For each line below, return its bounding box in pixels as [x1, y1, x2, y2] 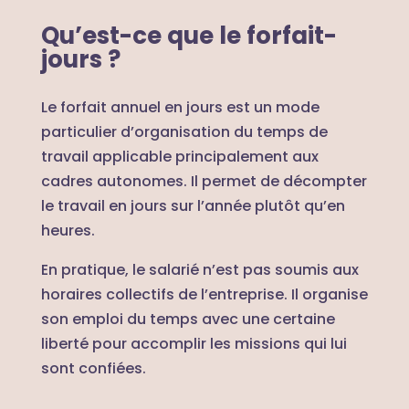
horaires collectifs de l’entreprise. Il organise [40, 283, 368, 305]
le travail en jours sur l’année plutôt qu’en [40, 194, 345, 216]
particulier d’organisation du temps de [40, 121, 328, 142]
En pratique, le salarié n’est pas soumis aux [40, 258, 359, 280]
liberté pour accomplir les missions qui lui [40, 332, 347, 354]
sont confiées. [40, 357, 146, 379]
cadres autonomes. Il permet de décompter [40, 170, 367, 192]
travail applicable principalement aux [40, 145, 319, 167]
